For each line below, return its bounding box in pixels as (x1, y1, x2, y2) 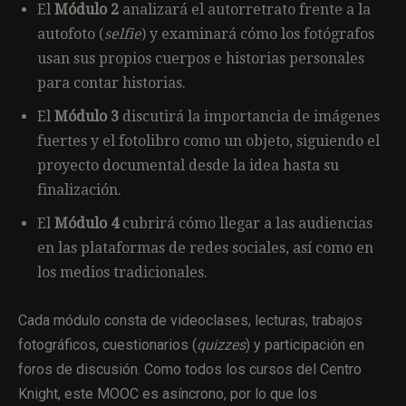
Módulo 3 (54, 107, 119, 125)
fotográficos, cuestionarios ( (18, 335, 197, 353)
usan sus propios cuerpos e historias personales (37, 49, 364, 67)
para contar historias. (37, 73, 186, 92)
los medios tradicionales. (37, 263, 208, 281)
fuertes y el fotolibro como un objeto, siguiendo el (37, 131, 380, 150)
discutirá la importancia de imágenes (119, 107, 380, 125)
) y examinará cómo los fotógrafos (141, 24, 374, 43)
